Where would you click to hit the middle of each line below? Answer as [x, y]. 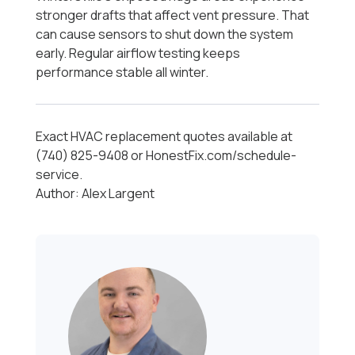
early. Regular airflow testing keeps [138, 53]
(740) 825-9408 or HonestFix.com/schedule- [166, 156]
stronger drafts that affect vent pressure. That [173, 15]
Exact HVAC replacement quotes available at [164, 137]
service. [59, 175]
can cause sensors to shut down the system [165, 34]
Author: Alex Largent [95, 194]
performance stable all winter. [122, 73]
